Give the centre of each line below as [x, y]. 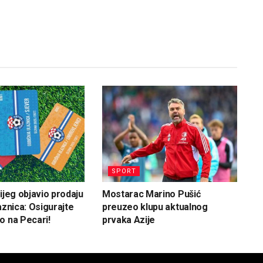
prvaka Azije [129, 220]
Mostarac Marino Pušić [151, 194]
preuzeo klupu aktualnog [155, 207]
